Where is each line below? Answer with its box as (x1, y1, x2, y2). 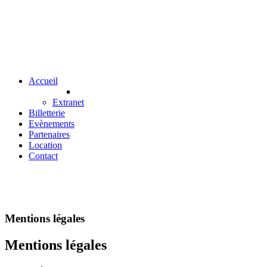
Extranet (52, 97, 84, 107)
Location (29, 140, 62, 150)
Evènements (29, 119, 74, 129)
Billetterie (29, 108, 65, 118)
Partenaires (29, 129, 70, 139)
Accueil (29, 76, 58, 86)
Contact (29, 151, 58, 161)
